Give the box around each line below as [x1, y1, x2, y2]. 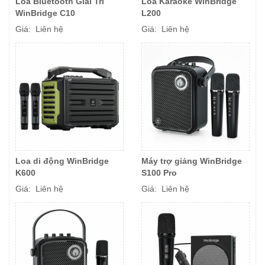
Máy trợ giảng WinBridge [141, 156, 242, 166]
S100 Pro [141, 168, 177, 178]
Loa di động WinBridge [15, 156, 109, 166]
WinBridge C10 [15, 8, 75, 18]
